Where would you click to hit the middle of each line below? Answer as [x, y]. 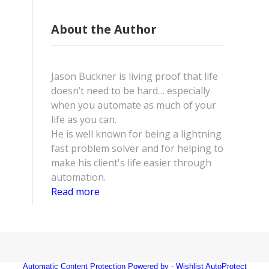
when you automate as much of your [134, 105]
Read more [75, 192]
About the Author [104, 29]
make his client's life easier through [131, 163]
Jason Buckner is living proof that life [134, 77]
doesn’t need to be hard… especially [131, 91]
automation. [78, 177]
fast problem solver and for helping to [137, 149]
